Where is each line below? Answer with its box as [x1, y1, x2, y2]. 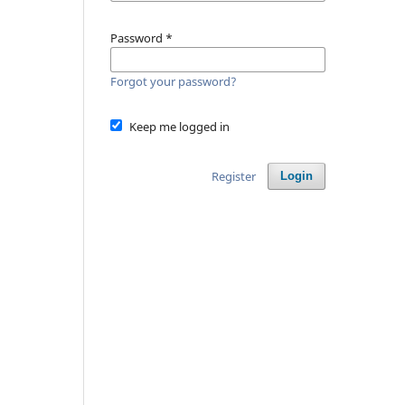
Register [211, 167, 256, 184]
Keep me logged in [128, 118, 230, 135]
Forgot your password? [110, 72, 237, 89]
